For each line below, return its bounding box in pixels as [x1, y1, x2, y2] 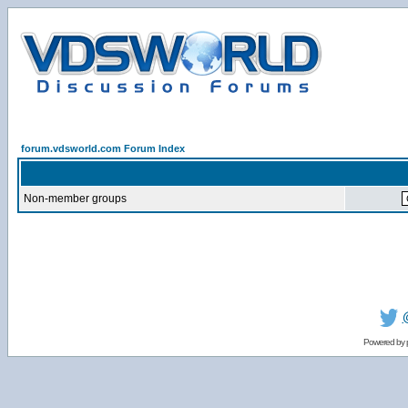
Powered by [362, 337, 406, 347]
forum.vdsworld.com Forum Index [21, 143, 185, 154]
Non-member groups [24, 192, 127, 205]
